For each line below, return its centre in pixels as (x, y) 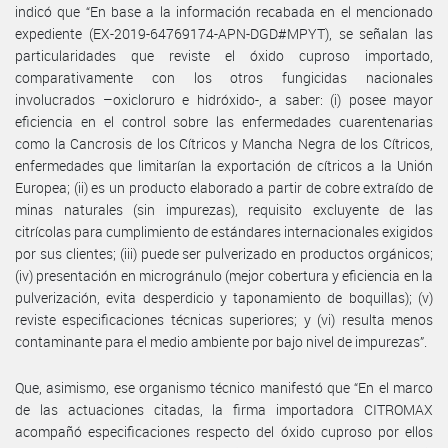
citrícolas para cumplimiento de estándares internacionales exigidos (224, 231)
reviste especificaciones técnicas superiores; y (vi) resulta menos (224, 319)
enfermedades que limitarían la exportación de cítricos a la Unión (224, 165)
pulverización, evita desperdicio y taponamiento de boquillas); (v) (224, 297)
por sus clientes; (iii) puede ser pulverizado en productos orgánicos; (224, 253)
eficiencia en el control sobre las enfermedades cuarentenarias (224, 121)
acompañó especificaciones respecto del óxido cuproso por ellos (224, 431)
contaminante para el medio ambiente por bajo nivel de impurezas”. (221, 341)
